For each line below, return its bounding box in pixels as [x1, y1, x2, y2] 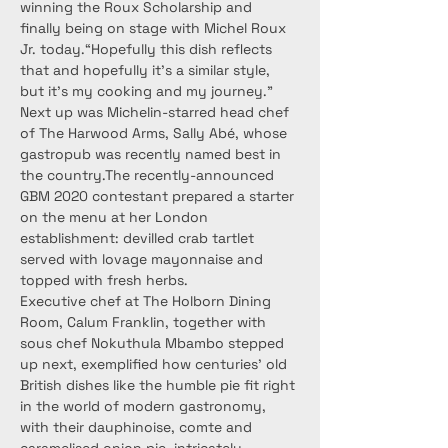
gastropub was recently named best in [20, 145, 285, 163]
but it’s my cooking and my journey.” [20, 82, 273, 100]
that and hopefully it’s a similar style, [20, 61, 274, 79]
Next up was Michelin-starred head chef [20, 103, 293, 121]
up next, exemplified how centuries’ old [20, 355, 291, 373]
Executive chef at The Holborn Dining [20, 292, 275, 310]
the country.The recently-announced [20, 166, 278, 184]
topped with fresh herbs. [20, 271, 188, 289]
